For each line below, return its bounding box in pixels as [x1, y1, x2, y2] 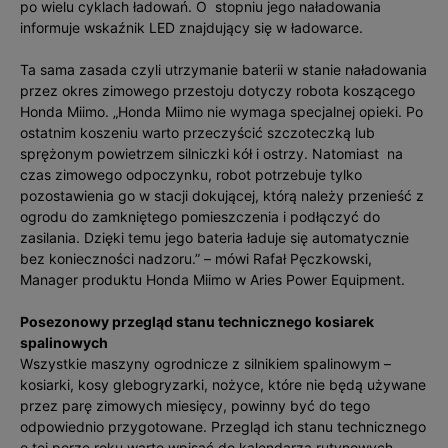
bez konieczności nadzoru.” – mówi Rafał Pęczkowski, [20, 250, 372, 267]
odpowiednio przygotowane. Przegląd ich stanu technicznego [20, 418, 426, 435]
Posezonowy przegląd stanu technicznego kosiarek [20, 313, 374, 330]
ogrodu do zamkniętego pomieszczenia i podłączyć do [20, 208, 380, 225]
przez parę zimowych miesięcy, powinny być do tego [20, 397, 370, 414]
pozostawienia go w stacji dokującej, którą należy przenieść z [20, 187, 424, 204]
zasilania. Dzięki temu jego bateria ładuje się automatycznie [20, 229, 409, 246]
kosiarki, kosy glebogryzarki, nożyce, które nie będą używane [20, 376, 426, 393]
